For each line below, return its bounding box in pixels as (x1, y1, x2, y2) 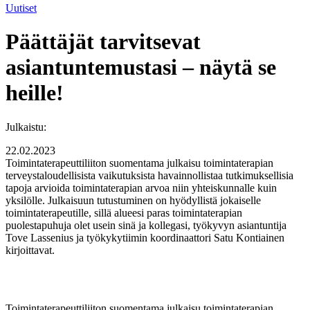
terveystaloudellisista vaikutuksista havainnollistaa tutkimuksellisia (6, 169, 293, 181)
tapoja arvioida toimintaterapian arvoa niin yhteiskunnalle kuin (6, 181, 277, 194)
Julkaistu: (6, 120, 46, 133)
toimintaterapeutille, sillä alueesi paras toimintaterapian (6, 206, 242, 219)
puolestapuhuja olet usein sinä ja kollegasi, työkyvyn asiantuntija (6, 219, 286, 231)
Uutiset (6, 1, 37, 14)
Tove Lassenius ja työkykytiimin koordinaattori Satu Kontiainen (6, 231, 284, 244)
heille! (6, 80, 68, 106)
